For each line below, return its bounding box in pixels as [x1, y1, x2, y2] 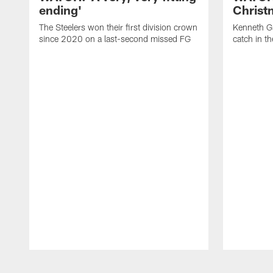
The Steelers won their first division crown [39, 21, 197, 32]
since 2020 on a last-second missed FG [39, 33, 191, 44]
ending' [39, 2, 82, 17]
